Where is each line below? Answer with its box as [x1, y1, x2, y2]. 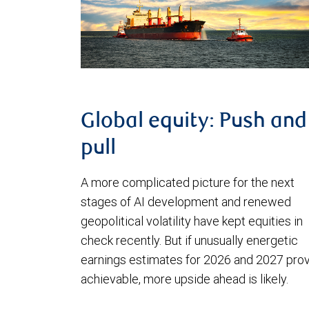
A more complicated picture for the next [81, 175, 295, 191]
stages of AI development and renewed [81, 194, 291, 210]
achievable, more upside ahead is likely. [81, 271, 288, 288]
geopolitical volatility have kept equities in [81, 213, 303, 230]
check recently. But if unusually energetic [81, 232, 298, 249]
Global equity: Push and [81, 112, 307, 133]
